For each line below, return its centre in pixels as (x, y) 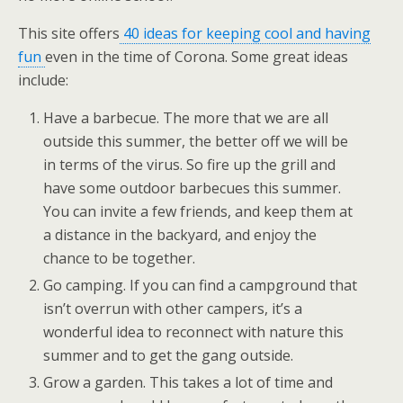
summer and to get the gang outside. (169, 356)
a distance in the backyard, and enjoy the (180, 235)
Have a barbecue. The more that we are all (186, 118)
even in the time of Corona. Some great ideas (197, 57)
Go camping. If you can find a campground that (201, 286)
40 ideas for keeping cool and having (245, 33)
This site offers (69, 33)
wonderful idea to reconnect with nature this (194, 332)
